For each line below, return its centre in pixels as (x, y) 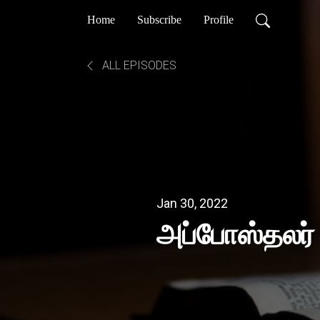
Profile (219, 20)
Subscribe (159, 20)
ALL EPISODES (138, 65)
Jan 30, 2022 (192, 203)
